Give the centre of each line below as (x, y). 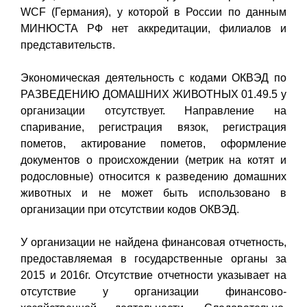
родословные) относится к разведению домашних (153, 176)
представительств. (68, 45)
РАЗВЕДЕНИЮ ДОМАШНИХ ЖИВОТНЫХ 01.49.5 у (153, 94)
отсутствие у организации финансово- (153, 291)
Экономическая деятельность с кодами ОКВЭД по (153, 77)
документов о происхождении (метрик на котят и (153, 160)
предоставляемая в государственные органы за (153, 258)
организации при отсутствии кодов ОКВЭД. (130, 209)
